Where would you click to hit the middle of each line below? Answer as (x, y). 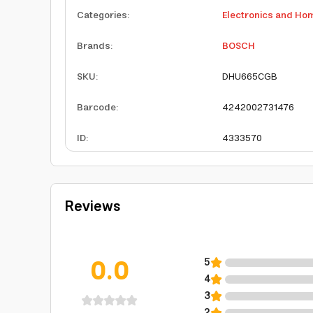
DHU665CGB (250, 77)
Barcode (96, 108)
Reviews (93, 207)
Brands (94, 46)
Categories (102, 15)
